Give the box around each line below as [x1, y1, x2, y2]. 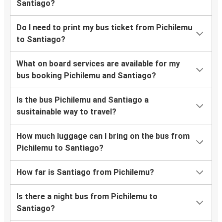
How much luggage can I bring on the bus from [16, 131, 190, 141]
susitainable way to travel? [16, 107, 116, 117]
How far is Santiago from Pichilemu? [16, 167, 154, 177]
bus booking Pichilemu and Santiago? [16, 71, 156, 81]
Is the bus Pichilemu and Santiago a [16, 95, 149, 105]
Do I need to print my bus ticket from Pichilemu [16, 23, 192, 33]
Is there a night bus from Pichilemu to [16, 192, 158, 202]
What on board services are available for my [16, 59, 180, 69]
